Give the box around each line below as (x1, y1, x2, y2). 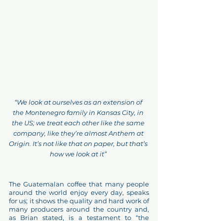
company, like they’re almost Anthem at (13, 129, 145, 138)
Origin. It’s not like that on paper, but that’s (9, 140, 149, 148)
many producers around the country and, (9, 205, 149, 214)
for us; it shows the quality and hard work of (9, 197, 149, 205)
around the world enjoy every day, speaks (9, 188, 149, 197)
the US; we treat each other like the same (12, 119, 146, 127)
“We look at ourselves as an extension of (14, 98, 144, 107)
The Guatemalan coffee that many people (9, 180, 149, 188)
